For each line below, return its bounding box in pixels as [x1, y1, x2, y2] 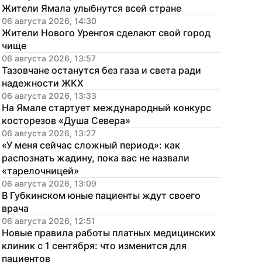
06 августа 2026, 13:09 [2, 178, 96, 188]
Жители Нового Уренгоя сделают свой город [2, 27, 211, 39]
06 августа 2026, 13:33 [2, 91, 96, 101]
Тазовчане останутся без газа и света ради [2, 64, 201, 76]
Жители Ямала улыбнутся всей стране [2, 2, 181, 14]
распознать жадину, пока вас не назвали [2, 152, 189, 164]
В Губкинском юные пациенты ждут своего [2, 189, 201, 201]
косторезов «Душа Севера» [2, 115, 130, 126]
